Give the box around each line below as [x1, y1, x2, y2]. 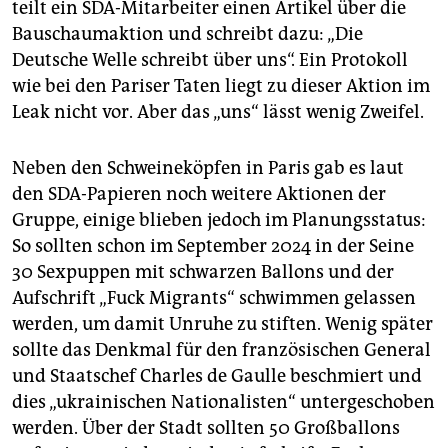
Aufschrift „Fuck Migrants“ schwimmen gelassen [12, 287, 416, 310]
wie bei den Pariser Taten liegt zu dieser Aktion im [12, 75, 430, 98]
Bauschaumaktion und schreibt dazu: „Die [12, 23, 363, 46]
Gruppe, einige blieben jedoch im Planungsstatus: [12, 209, 426, 232]
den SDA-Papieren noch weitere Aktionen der [12, 183, 386, 206]
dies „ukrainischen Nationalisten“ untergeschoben [12, 391, 435, 414]
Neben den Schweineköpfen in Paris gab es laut [12, 157, 404, 180]
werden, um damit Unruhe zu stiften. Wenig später [12, 313, 433, 336]
